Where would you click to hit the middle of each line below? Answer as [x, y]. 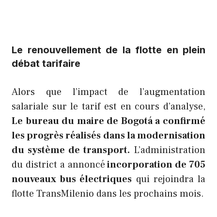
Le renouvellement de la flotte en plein [108, 50]
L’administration [168, 150]
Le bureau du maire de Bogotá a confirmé [108, 121]
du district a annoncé [58, 165]
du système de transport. [71, 150]
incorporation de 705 [155, 165]
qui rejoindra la [169, 179]
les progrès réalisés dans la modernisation [108, 136]
